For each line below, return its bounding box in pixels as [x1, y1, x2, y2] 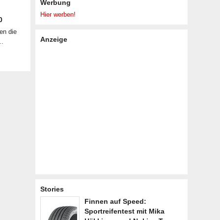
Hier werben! [40, 11, 76, 18]
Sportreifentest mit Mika [84, 207, 165, 215]
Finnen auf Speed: [84, 197, 146, 205]
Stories [40, 185, 64, 193]
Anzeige [40, 35, 67, 43]
